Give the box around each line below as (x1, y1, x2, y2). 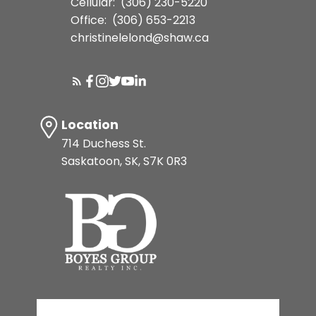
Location (61, 116, 119, 133)
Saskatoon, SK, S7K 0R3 (61, 152, 187, 169)
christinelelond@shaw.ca (70, 29, 209, 46)
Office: (70, 11, 109, 28)
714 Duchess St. (61, 135, 146, 152)
